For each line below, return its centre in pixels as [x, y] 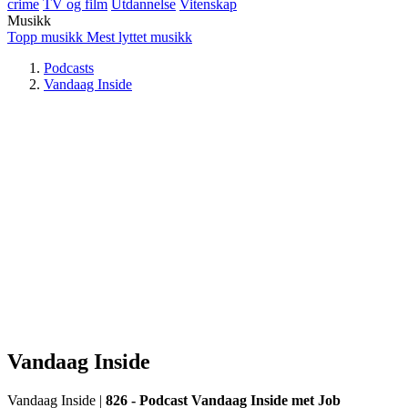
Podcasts [69, 68]
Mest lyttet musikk [139, 37]
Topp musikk [45, 37]
